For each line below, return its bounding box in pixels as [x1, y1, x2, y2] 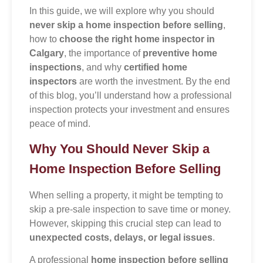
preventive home [143, 48, 217, 58]
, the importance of [64, 48, 143, 58]
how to [29, 33, 59, 44]
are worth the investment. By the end [77, 76, 230, 86]
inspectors [29, 76, 77, 86]
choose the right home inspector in [59, 33, 215, 44]
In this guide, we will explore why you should [29, 5, 214, 16]
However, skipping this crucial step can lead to [29, 218, 221, 228]
